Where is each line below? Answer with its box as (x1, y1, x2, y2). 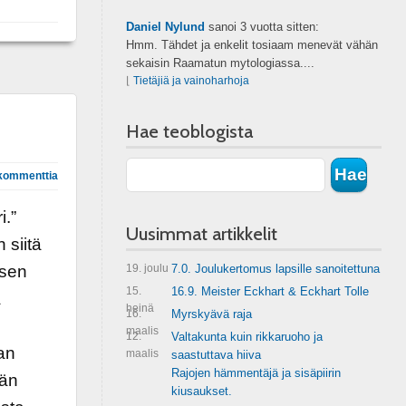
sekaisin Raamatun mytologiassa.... (125, 56, 314, 70)
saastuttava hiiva (170, 348, 261, 362)
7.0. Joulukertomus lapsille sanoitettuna (170, 262, 380, 275)
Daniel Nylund (125, 20, 205, 34)
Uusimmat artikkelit (125, 223, 277, 245)
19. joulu (125, 262, 169, 275)
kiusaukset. (170, 384, 232, 398)
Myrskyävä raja (170, 307, 252, 321)
